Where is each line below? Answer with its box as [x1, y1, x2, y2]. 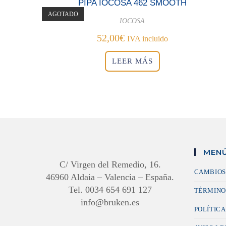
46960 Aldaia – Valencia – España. [46, 172, 175, 182]
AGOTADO [48, 10, 79, 18]
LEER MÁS [111, 56, 153, 65]
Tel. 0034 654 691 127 [68, 185, 152, 195]
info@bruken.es [81, 197, 140, 207]
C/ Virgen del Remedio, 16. [59, 159, 161, 169]
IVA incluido [127, 34, 168, 43]
